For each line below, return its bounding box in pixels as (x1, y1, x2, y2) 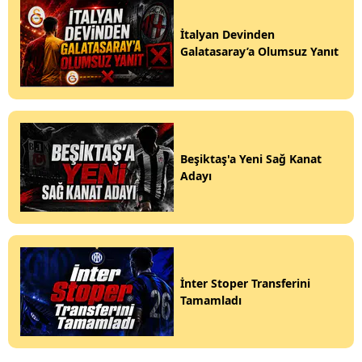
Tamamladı (180, 293, 242, 309)
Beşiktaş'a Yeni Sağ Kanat (180, 151, 322, 167)
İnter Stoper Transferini (180, 276, 310, 292)
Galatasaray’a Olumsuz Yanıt (180, 44, 339, 60)
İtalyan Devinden (180, 27, 275, 43)
